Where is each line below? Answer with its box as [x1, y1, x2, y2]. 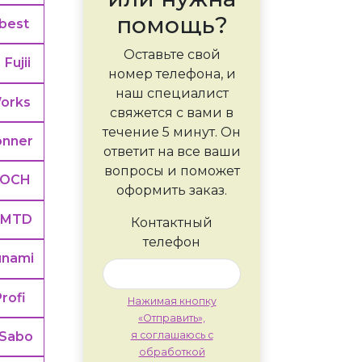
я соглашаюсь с [130, 329, 213, 342]
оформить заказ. [116, 183, 227, 199]
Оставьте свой [123, 47, 221, 63]
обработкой [138, 346, 205, 359]
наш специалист [115, 86, 229, 102]
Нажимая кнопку [127, 295, 217, 308]
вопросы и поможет [103, 163, 240, 179]
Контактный [131, 215, 213, 231]
